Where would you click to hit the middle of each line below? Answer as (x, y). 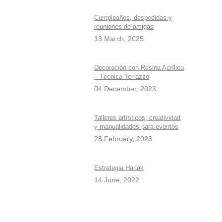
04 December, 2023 (125, 89)
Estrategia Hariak (119, 168)
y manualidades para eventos (136, 127)
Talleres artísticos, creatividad (137, 118)
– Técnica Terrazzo (122, 77)
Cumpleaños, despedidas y (133, 18)
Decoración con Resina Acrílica (139, 68)
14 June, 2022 (117, 180)
